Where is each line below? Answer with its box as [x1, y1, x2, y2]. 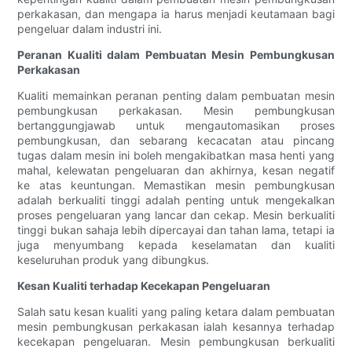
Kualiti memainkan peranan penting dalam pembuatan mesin [17, 89, 335, 103]
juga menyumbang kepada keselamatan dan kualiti [17, 238, 335, 252]
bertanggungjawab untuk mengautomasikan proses [17, 119, 335, 133]
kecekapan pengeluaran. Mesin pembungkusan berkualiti [17, 335, 335, 349]
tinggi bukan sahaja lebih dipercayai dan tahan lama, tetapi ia [17, 223, 335, 237]
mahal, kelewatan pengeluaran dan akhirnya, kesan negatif [17, 163, 335, 178]
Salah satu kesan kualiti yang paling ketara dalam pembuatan [17, 305, 335, 319]
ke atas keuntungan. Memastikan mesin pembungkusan [17, 178, 335, 192]
